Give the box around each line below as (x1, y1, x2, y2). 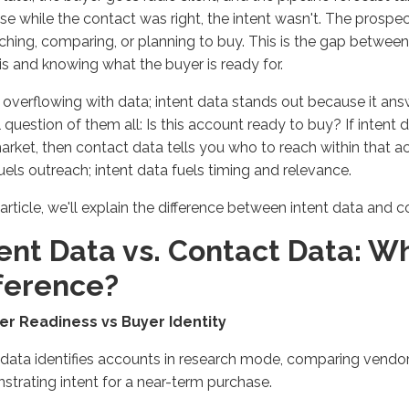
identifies (35, 350, 94, 368)
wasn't (275, 9, 319, 27)
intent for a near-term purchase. (57, 372, 272, 391)
